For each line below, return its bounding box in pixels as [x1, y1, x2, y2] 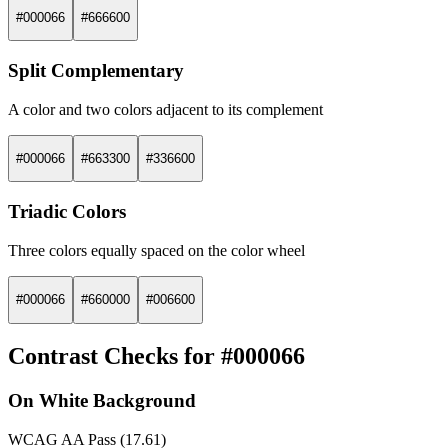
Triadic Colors [8, 201, 126, 223]
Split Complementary [8, 60, 184, 82]
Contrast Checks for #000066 [8, 343, 305, 370]
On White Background [8, 390, 196, 412]
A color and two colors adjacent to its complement [8, 100, 323, 118]
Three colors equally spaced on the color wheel [8, 241, 305, 259]
